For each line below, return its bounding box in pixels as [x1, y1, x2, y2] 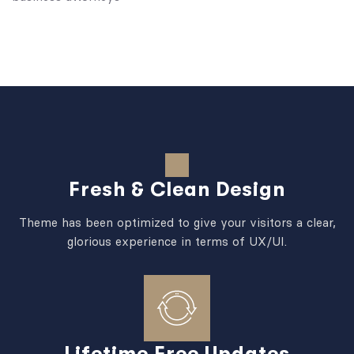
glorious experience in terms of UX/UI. [67, 233, 287, 249]
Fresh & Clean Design [69, 177, 285, 201]
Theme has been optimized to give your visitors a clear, [18, 214, 336, 230]
